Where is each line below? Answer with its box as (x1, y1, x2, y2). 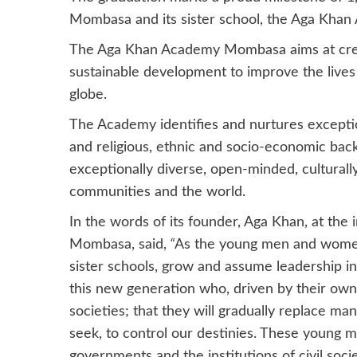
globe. (69, 87, 107, 102)
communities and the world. (69, 184, 245, 199)
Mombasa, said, (69, 237, 167, 252)
